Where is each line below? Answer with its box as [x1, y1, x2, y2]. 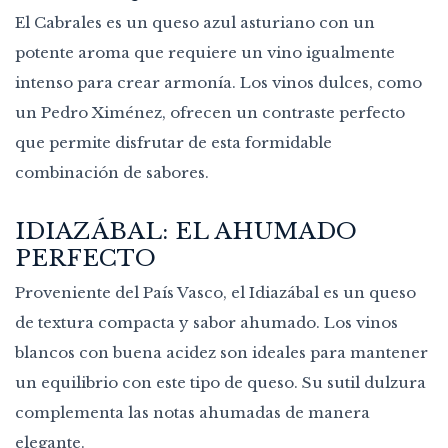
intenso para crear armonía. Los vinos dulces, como [15, 72, 422, 92]
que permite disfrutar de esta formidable [15, 132, 332, 152]
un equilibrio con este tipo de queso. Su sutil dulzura [15, 373, 426, 393]
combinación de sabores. [15, 162, 209, 182]
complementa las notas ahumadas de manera [15, 403, 370, 423]
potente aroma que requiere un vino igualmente [15, 42, 395, 62]
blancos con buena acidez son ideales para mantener [15, 343, 428, 363]
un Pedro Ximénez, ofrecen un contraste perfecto [15, 102, 405, 122]
